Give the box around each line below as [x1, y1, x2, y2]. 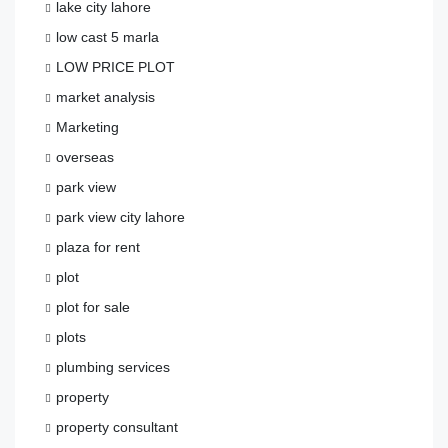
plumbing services [56, 359, 170, 376]
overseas [56, 149, 114, 166]
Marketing [56, 119, 119, 136]
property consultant [56, 419, 178, 436]
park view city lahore [56, 209, 185, 226]
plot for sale [56, 299, 130, 316]
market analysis [56, 89, 155, 106]
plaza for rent [56, 239, 140, 256]
